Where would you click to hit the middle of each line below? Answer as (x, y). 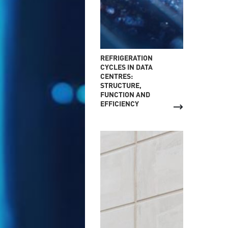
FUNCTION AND (125, 94)
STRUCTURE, (121, 85)
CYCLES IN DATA (126, 67)
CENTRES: (116, 76)
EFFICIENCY (119, 104)
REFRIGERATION (126, 58)
